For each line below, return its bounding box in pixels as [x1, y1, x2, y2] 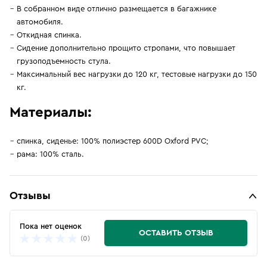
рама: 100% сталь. [17, 150, 84, 158]
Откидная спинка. [17, 31, 82, 39]
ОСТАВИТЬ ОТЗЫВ [138, 229, 213, 237]
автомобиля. [17, 18, 63, 26]
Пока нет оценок [20, 222, 82, 230]
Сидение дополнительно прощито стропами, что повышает [17, 44, 235, 52]
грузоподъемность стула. [17, 57, 111, 65]
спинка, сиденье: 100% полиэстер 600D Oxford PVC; [17, 137, 209, 145]
